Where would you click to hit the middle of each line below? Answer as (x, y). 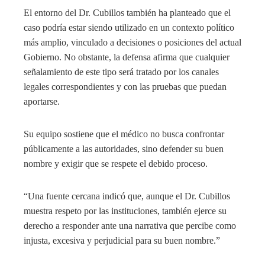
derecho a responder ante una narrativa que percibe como (130, 225)
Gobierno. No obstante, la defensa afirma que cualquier (127, 57)
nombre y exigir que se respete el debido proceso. (116, 163)
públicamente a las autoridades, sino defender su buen (124, 148)
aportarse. (42, 101)
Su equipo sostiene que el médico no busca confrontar (124, 134)
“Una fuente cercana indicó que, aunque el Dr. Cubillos (127, 196)
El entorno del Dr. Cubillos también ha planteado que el (127, 12)
